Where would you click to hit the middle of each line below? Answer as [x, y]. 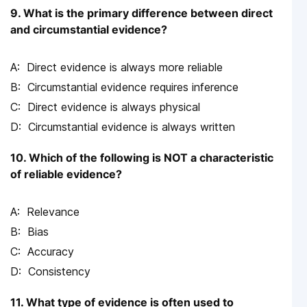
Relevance [53, 211]
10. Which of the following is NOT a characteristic [142, 157]
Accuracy [51, 251]
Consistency [59, 271]
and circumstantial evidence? [89, 29]
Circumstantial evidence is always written [132, 126]
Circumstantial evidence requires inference [133, 87]
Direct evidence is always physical [114, 107]
